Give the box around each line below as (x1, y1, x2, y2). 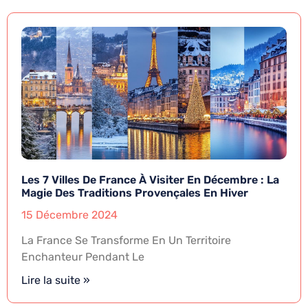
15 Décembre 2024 (21, 208, 118, 222)
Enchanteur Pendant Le (21, 250, 144, 264)
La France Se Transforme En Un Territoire (21, 234, 231, 247)
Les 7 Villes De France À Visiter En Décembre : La (21, 173, 279, 187)
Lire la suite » (21, 274, 90, 287)
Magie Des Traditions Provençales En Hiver (21, 186, 248, 200)
